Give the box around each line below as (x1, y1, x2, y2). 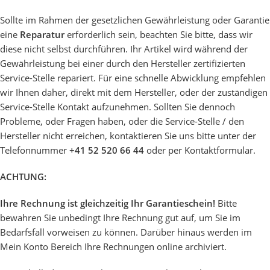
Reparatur (20, 28, 64, 40)
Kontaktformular (184, 144, 253, 156)
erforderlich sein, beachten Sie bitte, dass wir (64, 28, 253, 40)
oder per (146, 144, 184, 156)
